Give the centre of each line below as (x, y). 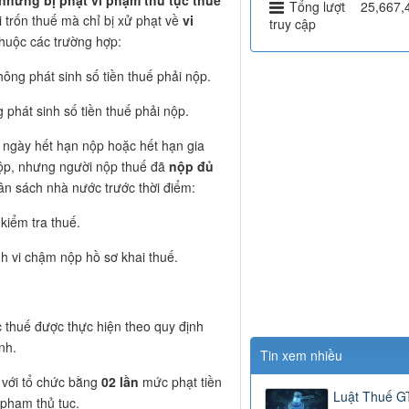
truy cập (292, 24)
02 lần (120, 382)
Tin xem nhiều (301, 356)
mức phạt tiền (180, 382)
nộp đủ (191, 167)
